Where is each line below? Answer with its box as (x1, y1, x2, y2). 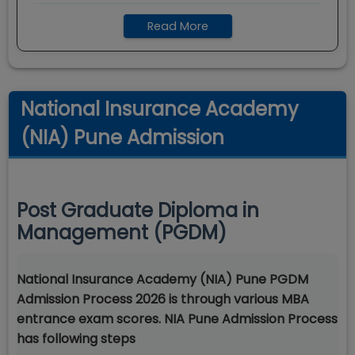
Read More (147, 18, 208, 34)
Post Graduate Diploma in (17, 197, 259, 223)
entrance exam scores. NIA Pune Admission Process (17, 310, 338, 328)
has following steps (17, 330, 136, 348)
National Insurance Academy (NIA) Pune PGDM (17, 270, 308, 288)
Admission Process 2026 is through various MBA (17, 290, 309, 308)
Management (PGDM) (17, 219, 227, 246)
